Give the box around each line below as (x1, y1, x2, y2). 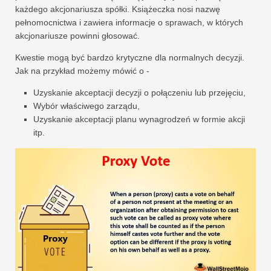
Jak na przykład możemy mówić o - (15, 66, 149, 76)
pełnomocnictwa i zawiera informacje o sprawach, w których (15, 18, 243, 28)
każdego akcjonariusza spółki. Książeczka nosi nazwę (15, 4, 220, 15)
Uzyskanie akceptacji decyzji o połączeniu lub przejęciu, (33, 88, 246, 98)
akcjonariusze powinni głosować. (15, 31, 140, 41)
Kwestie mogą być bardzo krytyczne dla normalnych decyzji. (15, 53, 244, 63)
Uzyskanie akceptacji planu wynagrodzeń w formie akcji (33, 114, 245, 125)
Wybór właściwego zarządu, (33, 101, 140, 111)
